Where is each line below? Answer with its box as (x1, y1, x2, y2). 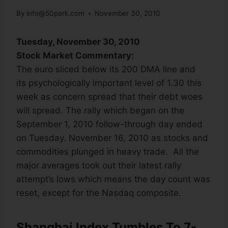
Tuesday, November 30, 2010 (16, 37, 140, 47)
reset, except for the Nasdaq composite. (16, 188, 181, 198)
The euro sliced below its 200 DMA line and (16, 64, 195, 75)
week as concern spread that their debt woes (16, 92, 203, 102)
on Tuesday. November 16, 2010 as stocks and (16, 133, 208, 144)
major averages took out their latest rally (16, 160, 181, 171)
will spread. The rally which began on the (16, 105, 184, 116)
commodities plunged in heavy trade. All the (16, 147, 199, 157)
